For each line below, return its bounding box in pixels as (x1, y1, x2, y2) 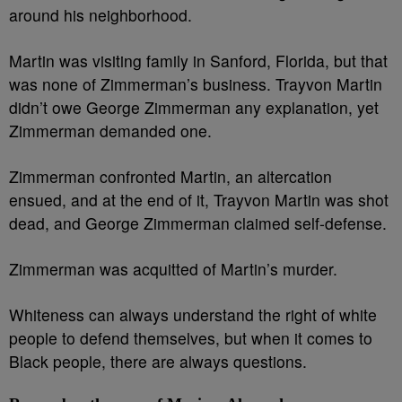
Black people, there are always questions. (9, 350, 311, 372)
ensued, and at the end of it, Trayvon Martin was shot (9, 188, 389, 211)
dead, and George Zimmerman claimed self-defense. (9, 212, 391, 234)
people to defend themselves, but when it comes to (9, 327, 372, 349)
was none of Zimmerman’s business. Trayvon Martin (9, 73, 382, 95)
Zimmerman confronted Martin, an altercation (9, 165, 332, 188)
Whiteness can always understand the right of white (9, 303, 377, 326)
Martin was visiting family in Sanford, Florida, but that (9, 49, 388, 72)
